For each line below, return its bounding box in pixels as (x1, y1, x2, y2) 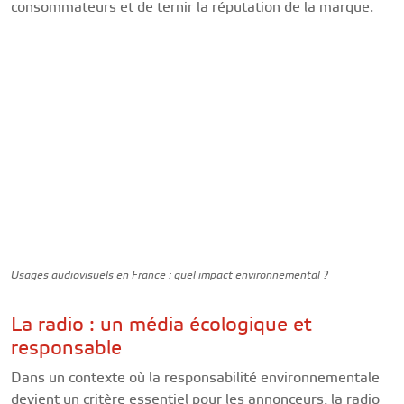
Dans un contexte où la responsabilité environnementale (11, 369, 380, 387)
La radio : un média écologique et (11, 313, 312, 337)
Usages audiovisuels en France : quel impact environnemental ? (11, 268, 328, 282)
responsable (11, 336, 122, 361)
